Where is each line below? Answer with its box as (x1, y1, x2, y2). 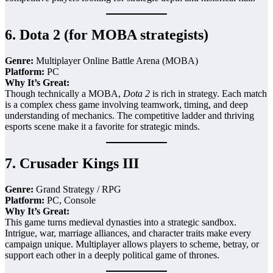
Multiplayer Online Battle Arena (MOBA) (34, 55, 198, 66)
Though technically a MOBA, (5, 88, 123, 99)
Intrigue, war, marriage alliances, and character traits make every (5, 227, 251, 238)
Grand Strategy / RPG (34, 183, 121, 194)
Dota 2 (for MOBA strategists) (19, 27, 208, 43)
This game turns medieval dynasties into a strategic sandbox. (5, 216, 236, 227)
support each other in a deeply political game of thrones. (5, 249, 219, 260)
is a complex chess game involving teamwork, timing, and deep (5, 99, 248, 110)
